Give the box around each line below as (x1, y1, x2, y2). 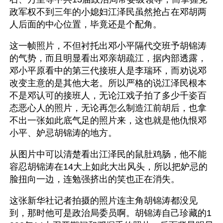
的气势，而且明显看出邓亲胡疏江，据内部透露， (9, 53, 207, 63)
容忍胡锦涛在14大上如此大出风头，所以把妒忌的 (9, 161, 208, 172)
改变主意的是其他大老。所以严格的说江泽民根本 (9, 78, 207, 88)
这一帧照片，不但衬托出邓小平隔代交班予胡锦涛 (9, 40, 207, 51)
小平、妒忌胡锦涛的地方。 (9, 127, 117, 138)
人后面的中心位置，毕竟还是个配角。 (9, 19, 162, 29)
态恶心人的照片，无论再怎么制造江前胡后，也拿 (9, 103, 207, 113)
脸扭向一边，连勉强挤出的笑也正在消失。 (9, 174, 180, 184)
